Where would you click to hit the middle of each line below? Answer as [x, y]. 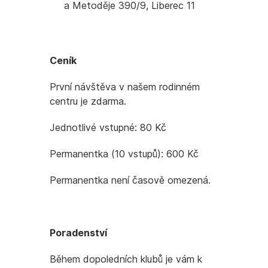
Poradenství [78, 233]
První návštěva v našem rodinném [125, 87]
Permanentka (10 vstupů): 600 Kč [124, 154]
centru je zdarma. [88, 101]
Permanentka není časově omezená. [130, 180]
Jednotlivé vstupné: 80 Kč [108, 127]
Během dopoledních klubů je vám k [126, 259]
